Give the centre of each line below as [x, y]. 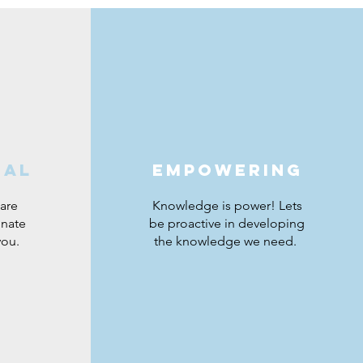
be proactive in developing [227, 223]
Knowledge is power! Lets [227, 205]
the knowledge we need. [227, 241]
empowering [227, 170]
